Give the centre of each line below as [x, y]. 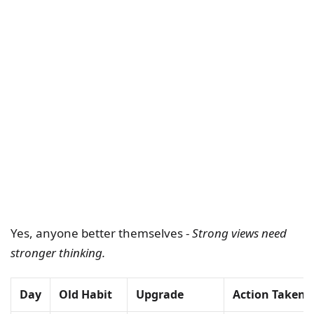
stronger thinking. [58, 253]
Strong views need [239, 233]
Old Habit [86, 295]
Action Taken [269, 295]
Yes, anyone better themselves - [101, 233]
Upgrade [160, 295]
